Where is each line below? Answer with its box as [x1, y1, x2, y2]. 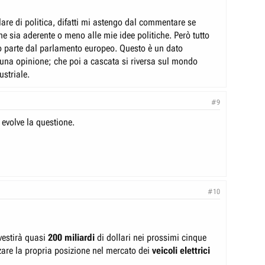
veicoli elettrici [150, 244, 210, 256]
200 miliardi [46, 231, 95, 243]
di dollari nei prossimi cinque [95, 231, 206, 243]
